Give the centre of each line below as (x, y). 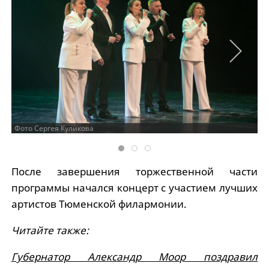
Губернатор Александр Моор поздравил (134, 256)
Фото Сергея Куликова (54, 128)
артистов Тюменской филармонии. (99, 204)
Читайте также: (50, 230)
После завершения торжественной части (134, 171)
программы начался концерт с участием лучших (134, 187)
